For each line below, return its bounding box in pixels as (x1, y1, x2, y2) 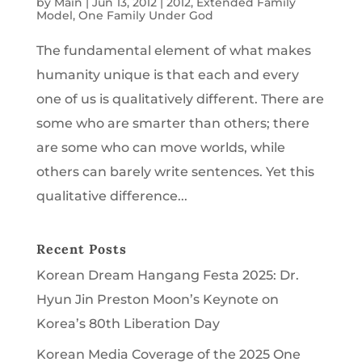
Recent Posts (36, 240, 127, 257)
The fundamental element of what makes (36, 42, 311, 58)
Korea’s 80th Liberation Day (36, 315, 220, 331)
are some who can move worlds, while (36, 139, 285, 155)
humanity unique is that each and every (36, 66, 299, 82)
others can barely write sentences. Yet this (36, 163, 314, 179)
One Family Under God (78, 7, 213, 23)
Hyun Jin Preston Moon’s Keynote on (36, 291, 279, 307)
